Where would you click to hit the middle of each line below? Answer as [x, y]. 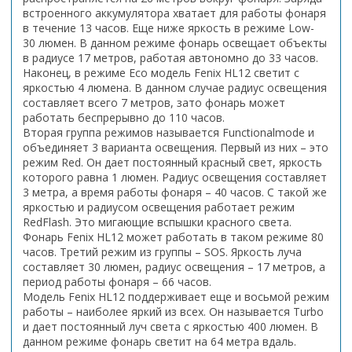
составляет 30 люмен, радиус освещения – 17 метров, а [174, 266]
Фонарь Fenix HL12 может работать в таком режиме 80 [173, 236]
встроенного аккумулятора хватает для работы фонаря [174, 13]
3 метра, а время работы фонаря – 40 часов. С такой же [175, 192]
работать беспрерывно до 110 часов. [124, 117]
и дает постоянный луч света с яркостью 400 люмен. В [170, 326]
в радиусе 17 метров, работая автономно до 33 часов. [170, 57]
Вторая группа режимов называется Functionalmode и [169, 132]
